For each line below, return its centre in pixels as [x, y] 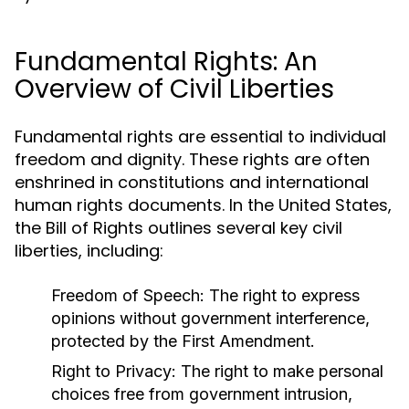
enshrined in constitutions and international [192, 182]
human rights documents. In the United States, [203, 205]
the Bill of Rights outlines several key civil [178, 228]
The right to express [282, 295]
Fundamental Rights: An [166, 62]
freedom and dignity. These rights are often [192, 159]
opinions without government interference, [210, 318]
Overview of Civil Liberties [174, 89]
